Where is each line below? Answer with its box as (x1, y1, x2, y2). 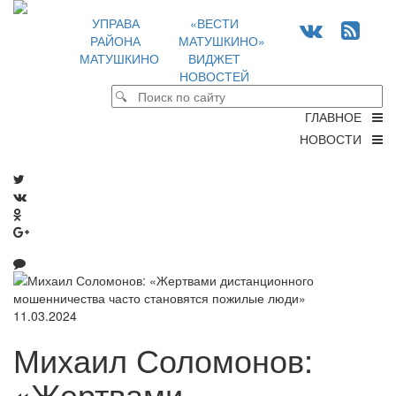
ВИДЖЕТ (188, 49, 241, 67)
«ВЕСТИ (190, 14, 240, 32)
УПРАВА (91, 14, 140, 32)
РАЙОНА (90, 32, 141, 49)
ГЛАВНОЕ (305, 108, 372, 126)
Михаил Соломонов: (13, 337, 313, 382)
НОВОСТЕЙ (179, 67, 250, 85)
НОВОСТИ (300, 130, 372, 148)
